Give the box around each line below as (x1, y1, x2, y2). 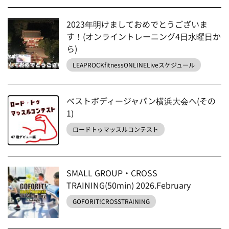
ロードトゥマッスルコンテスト (73, 125, 158, 133)
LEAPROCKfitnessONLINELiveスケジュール (73, 60, 195, 69)
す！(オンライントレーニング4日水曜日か (66, 30, 221, 42)
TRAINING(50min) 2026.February (66, 179, 191, 191)
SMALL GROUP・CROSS (66, 167, 157, 179)
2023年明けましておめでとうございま (66, 18, 208, 30)
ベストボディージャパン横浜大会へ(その (66, 95, 216, 107)
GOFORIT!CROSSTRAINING (73, 197, 150, 205)
